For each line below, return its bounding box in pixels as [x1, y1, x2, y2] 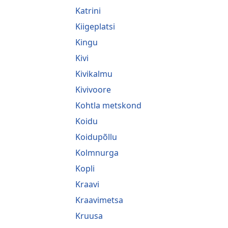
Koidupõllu [75, 131, 117, 142]
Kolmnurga [75, 147, 119, 158]
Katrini [75, 5, 101, 16]
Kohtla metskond [75, 99, 141, 111]
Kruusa [75, 210, 103, 221]
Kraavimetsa [75, 194, 123, 206]
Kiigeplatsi [75, 20, 115, 32]
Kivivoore [75, 83, 111, 95]
